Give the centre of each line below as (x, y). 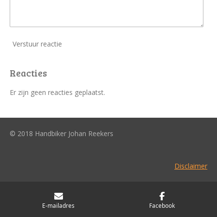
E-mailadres (58, 205)
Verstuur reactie (37, 44)
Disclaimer (191, 166)
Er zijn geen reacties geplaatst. (57, 92)
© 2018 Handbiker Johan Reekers (62, 133)
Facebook (162, 205)
